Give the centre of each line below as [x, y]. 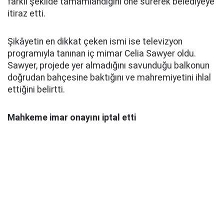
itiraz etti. [26, 13]
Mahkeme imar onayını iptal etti [72, 117]
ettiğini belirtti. [36, 89]
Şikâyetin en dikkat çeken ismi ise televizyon [95, 41]
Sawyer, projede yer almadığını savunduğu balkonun [108, 65]
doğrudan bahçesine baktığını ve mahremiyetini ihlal [109, 77]
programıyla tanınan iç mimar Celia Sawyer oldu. [102, 53]
